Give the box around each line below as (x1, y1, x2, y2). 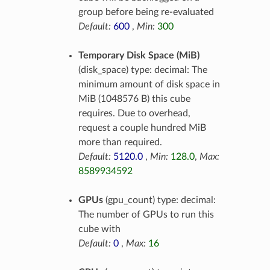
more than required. (78, 137, 162, 147)
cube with (78, 224, 121, 234)
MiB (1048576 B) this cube (78, 93, 190, 104)
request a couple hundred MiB (78, 122, 206, 133)
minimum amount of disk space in (78, 79, 220, 89)
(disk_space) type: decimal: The (78, 64, 207, 75)
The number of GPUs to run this (78, 209, 214, 219)
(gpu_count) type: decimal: (102, 195, 216, 205)
